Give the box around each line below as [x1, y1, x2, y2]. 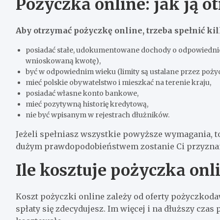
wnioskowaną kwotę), [26, 56, 101, 65]
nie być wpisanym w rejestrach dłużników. [26, 110, 169, 119]
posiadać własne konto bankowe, [26, 88, 138, 98]
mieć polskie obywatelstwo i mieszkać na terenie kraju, [26, 78, 211, 87]
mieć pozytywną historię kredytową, [26, 99, 148, 109]
